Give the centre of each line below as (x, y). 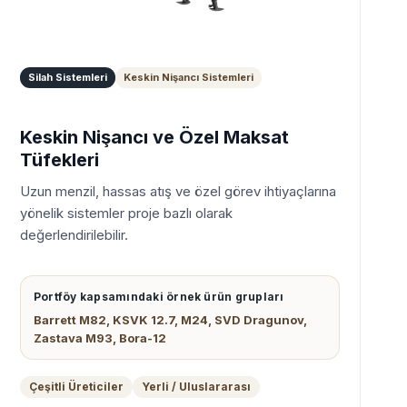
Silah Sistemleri (68, 78)
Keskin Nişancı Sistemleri (189, 78)
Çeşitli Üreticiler (76, 387)
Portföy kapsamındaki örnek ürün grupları (159, 297)
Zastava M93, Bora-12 (100, 338)
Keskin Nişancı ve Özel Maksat (154, 138)
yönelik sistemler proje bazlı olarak (126, 213)
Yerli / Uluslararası (196, 387)
